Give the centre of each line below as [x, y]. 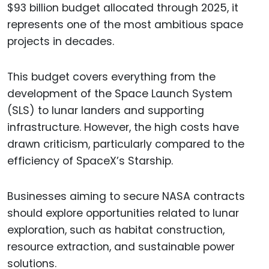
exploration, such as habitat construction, [116, 230]
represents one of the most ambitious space [125, 25]
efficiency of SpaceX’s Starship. [90, 161]
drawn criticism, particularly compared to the [126, 144]
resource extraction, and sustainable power [121, 246]
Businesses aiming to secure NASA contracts [126, 196]
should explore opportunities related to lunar [123, 213]
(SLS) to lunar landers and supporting [106, 111]
